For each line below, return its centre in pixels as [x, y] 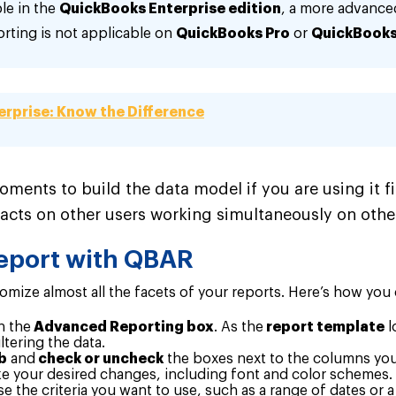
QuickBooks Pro [233, 33]
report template [324, 327]
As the [242, 327]
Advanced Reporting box [122, 327]
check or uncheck [99, 359]
